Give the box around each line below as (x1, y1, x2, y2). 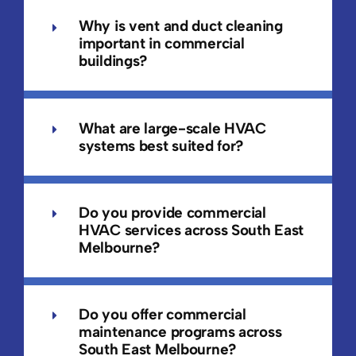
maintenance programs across (78, 323, 282, 342)
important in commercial (78, 34, 245, 53)
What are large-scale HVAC (78, 118, 266, 137)
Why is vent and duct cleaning (78, 17, 283, 36)
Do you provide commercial (78, 203, 266, 222)
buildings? (78, 52, 148, 71)
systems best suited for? (78, 136, 244, 155)
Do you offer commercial (78, 305, 246, 324)
